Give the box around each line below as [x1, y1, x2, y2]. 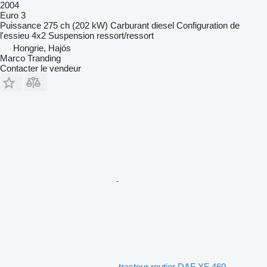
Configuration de [176, 20, 240, 30]
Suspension [48, 30, 94, 41]
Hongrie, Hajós [13, 42, 71, 53]
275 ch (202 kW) [44, 20, 108, 30]
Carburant [110, 20, 149, 30]
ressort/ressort [97, 30, 154, 41]
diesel [151, 20, 174, 30]
